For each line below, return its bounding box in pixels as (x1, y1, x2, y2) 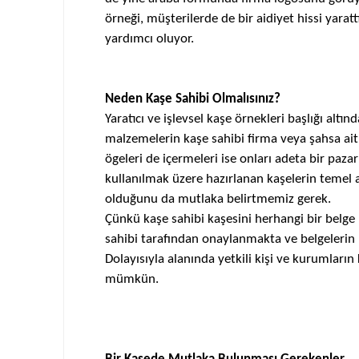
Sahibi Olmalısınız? (171, 92, 280, 106)
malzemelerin (104, 132, 184, 146)
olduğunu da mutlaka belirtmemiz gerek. (104, 192, 331, 206)
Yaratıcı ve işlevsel (104, 112, 207, 126)
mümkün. (104, 272, 159, 286)
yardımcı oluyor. (104, 32, 194, 46)
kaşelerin (266, 172, 317, 186)
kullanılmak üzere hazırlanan (104, 172, 267, 186)
